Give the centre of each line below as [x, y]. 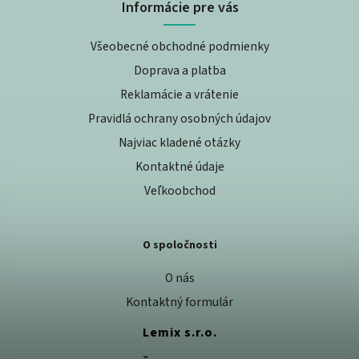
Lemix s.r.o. [179, 333]
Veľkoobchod [179, 190]
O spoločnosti [179, 246]
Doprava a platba [179, 70]
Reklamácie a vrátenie [179, 94]
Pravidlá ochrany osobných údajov [179, 118]
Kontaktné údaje [179, 166]
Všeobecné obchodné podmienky [179, 46]
